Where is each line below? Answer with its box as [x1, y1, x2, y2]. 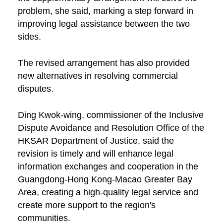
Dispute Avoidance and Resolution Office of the [17, 123, 204, 133]
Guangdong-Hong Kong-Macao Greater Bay [17, 174, 192, 185]
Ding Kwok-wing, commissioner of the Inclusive [17, 110, 204, 120]
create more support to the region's [17, 200, 156, 211]
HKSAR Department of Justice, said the [17, 136, 174, 146]
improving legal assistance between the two [17, 19, 190, 29]
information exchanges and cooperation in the [17, 162, 198, 172]
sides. [17, 32, 41, 42]
